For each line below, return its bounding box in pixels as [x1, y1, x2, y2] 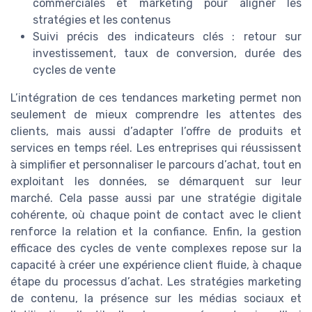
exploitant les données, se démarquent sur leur [10, 175, 302, 189]
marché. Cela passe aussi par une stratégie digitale [10, 192, 302, 205]
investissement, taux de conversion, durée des [33, 47, 302, 61]
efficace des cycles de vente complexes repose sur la [10, 242, 302, 256]
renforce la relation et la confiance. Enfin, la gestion [10, 225, 302, 239]
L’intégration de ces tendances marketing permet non [10, 91, 302, 105]
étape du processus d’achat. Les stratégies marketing [10, 275, 302, 289]
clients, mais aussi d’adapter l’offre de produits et [10, 125, 302, 139]
